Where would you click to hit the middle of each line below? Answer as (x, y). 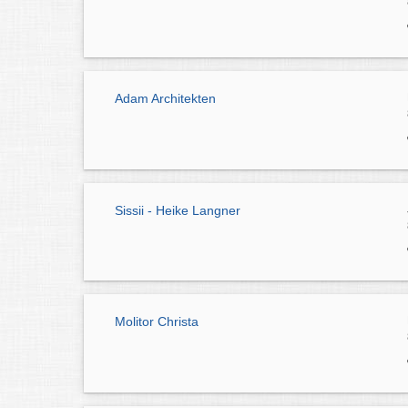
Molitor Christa (157, 322)
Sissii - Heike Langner (178, 210)
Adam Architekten (165, 98)
